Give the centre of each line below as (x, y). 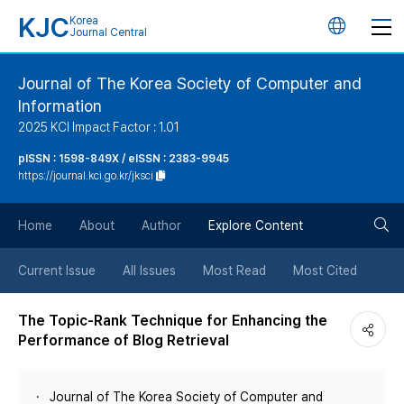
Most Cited (325, 271)
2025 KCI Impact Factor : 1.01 (99, 127)
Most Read (234, 271)
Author (161, 225)
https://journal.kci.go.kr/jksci (86, 176)
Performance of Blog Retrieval (124, 340)
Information (60, 106)
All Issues (149, 271)
